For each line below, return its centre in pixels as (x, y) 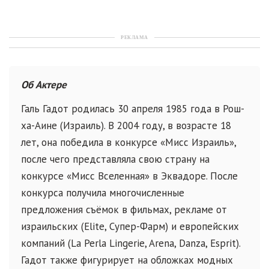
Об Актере (44, 85)
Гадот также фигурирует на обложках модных (127, 260)
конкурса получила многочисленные (103, 193)
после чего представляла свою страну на (115, 159)
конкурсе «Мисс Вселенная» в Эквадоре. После (129, 176)
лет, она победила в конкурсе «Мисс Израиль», (128, 142)
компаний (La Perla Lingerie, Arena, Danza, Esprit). (131, 243)
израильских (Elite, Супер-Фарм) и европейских (130, 226)
